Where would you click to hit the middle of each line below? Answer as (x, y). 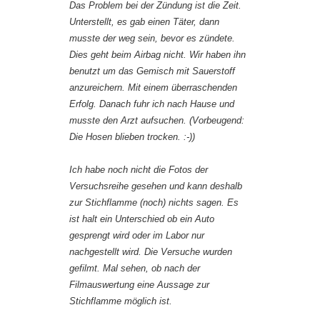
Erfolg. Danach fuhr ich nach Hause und (152, 104)
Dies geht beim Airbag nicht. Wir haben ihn (157, 55)
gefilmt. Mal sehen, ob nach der (135, 269)
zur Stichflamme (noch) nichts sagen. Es (154, 203)
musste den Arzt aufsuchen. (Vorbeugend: (157, 121)
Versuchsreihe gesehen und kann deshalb (156, 186)
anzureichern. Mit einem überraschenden (153, 88)
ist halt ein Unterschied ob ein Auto (142, 219)
